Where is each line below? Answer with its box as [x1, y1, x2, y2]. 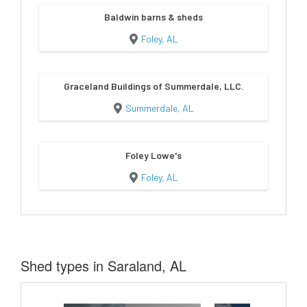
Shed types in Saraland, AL [21, 255, 186, 275]
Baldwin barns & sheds [104, 10, 203, 23]
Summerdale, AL [125, 101, 194, 114]
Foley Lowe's [125, 149, 182, 161]
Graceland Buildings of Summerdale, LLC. [63, 79, 244, 92]
